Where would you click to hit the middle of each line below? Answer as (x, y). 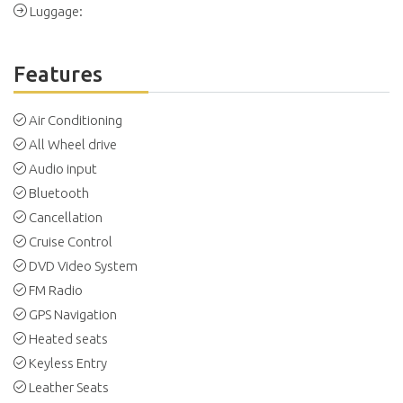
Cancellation (66, 217)
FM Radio (56, 290)
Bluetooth (59, 193)
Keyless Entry (68, 363)
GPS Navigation (73, 314)
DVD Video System (83, 265)
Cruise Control (71, 241)
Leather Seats (69, 387)
